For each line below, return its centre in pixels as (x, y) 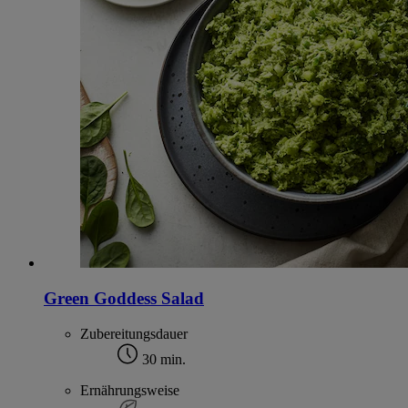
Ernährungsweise (130, 390)
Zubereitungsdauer (134, 333)
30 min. (162, 359)
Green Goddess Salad (124, 299)
